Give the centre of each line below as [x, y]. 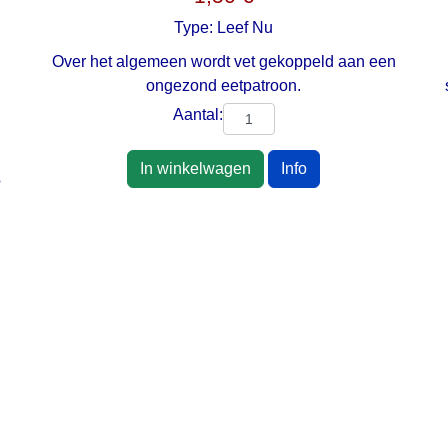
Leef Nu [245, 28]
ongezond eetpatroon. [224, 86]
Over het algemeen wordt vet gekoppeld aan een [223, 62]
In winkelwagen [196, 169]
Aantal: [197, 115]
